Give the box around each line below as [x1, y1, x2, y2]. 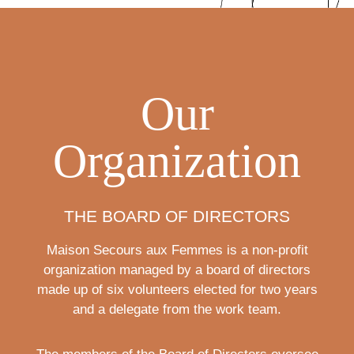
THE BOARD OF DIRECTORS [64, 207, 290, 226]
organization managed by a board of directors [43, 262, 311, 278]
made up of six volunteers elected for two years [36, 282, 318, 298]
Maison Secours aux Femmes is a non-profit [46, 243, 308, 258]
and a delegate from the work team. [73, 302, 281, 318]
